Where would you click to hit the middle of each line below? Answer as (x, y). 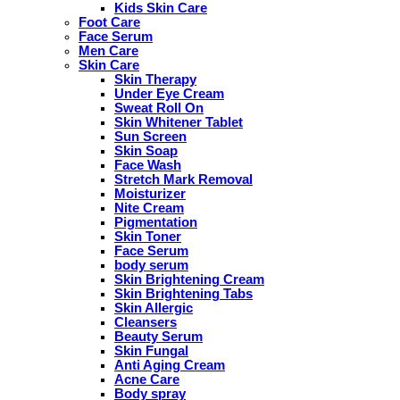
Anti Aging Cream (170, 365)
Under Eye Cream (169, 93)
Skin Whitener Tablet (179, 122)
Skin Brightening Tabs (183, 293)
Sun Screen (150, 136)
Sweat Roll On (159, 108)
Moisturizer (150, 193)
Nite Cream (149, 208)
